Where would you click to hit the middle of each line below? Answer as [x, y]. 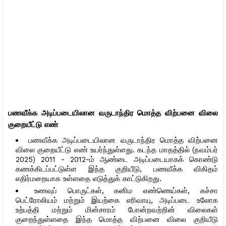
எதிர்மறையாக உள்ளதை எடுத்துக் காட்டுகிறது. [89, 178]
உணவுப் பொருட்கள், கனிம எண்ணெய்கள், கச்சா [126, 190]
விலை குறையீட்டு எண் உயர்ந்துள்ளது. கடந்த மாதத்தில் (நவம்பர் [117, 150]
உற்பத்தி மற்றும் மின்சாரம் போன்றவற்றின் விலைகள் [117, 210]
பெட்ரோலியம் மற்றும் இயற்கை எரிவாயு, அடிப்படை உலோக [117, 200]
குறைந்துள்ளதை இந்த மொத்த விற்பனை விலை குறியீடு [117, 219]
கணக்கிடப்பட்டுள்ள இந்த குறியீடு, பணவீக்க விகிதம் [117, 169]
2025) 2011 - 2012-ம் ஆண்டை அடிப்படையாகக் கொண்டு [117, 159]
